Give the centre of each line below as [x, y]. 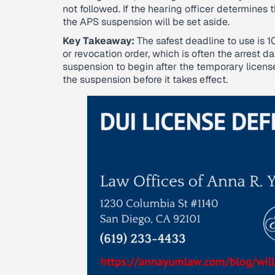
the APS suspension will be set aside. [146, 22]
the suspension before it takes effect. [145, 79]
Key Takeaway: [99, 41]
